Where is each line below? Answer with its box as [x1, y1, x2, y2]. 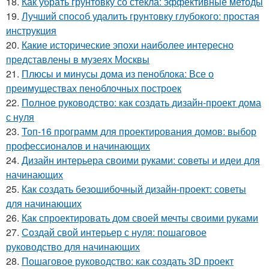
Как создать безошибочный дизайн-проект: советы [22, 181, 246, 196]
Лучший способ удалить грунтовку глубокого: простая [22, 8, 259, 23]
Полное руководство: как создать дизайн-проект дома [22, 95, 261, 109]
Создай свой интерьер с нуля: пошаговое [22, 225, 207, 239]
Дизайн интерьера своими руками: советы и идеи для [22, 153, 260, 167]
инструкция [6, 23, 56, 37]
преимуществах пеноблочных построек [6, 80, 181, 95]
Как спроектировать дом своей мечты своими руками [22, 210, 258, 225]
